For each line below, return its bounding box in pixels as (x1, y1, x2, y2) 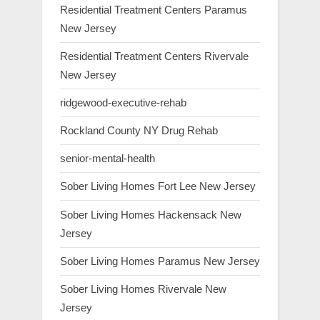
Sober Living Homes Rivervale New (60, 282, 226, 295)
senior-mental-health (60, 152, 155, 165)
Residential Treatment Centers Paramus (60, 3, 247, 16)
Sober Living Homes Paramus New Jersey (60, 254, 260, 267)
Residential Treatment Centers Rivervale (60, 49, 249, 62)
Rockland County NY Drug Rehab (60, 124, 218, 137)
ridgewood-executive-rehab (60, 96, 186, 109)
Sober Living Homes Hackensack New (60, 208, 241, 221)
